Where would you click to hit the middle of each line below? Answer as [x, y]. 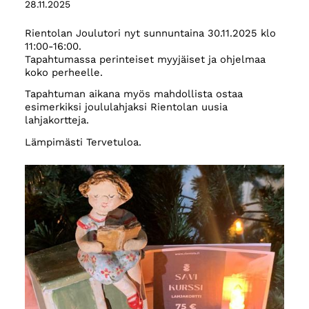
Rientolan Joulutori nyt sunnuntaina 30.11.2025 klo [150, 33]
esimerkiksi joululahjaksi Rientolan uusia [126, 107]
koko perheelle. [63, 72]
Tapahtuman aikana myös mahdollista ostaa [133, 94]
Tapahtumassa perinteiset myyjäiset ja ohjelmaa [145, 59]
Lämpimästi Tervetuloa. [83, 142]
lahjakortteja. [57, 120]
